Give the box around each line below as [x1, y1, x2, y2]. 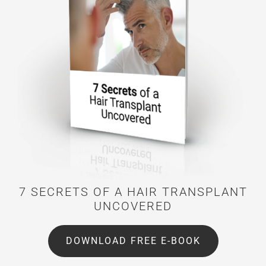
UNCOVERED [94, 199, 172, 214]
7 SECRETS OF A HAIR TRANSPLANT [18, 185, 248, 199]
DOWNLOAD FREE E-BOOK [65, 235, 201, 247]
